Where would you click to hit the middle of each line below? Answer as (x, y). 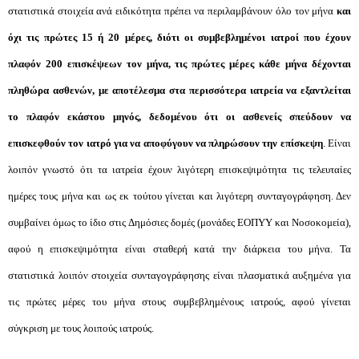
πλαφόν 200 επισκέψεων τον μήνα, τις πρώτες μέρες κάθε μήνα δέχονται (179, 64)
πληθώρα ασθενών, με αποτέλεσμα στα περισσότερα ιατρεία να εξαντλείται (179, 90)
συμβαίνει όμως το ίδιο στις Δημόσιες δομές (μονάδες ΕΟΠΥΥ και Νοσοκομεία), (179, 222)
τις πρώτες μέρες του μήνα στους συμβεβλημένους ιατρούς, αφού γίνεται (179, 302)
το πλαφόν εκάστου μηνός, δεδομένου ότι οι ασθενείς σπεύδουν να (179, 117)
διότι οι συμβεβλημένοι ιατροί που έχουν (254, 37)
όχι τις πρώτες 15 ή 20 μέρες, (80, 37)
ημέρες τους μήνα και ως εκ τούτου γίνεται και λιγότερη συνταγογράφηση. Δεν (179, 196)
